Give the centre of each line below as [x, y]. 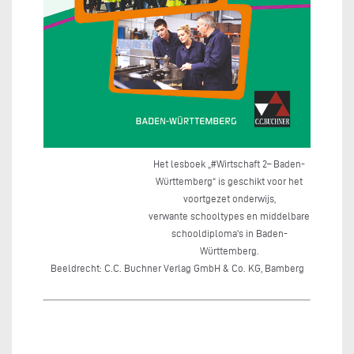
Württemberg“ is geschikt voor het [230, 181]
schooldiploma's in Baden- [229, 233]
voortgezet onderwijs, [229, 199]
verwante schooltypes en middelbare [230, 216]
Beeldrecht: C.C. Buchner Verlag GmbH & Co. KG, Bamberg [177, 268]
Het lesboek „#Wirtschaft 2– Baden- [230, 164]
